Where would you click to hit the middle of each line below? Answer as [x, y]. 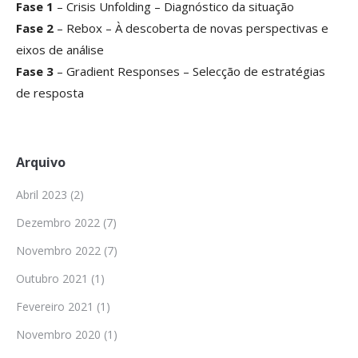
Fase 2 [35, 28]
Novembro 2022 [58, 251]
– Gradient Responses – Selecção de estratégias [189, 71]
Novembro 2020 [58, 334]
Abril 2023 [42, 195]
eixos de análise [60, 50]
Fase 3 [35, 71]
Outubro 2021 [52, 278]
